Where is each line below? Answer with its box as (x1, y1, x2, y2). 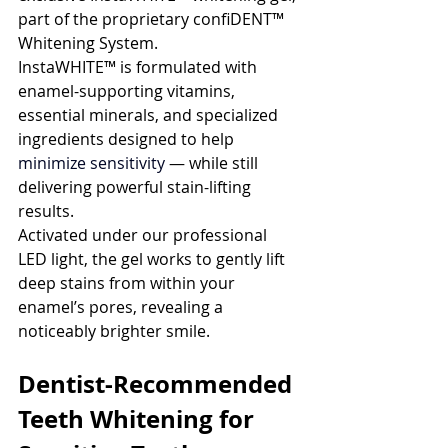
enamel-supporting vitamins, (18, 80, 239, 102)
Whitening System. (18, 32, 158, 54)
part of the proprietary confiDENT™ (18, 8, 288, 30)
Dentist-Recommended (18, 367, 298, 401)
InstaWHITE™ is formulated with (18, 56, 261, 78)
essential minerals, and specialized (18, 104, 282, 126)
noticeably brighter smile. (18, 320, 210, 342)
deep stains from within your (18, 272, 239, 294)
